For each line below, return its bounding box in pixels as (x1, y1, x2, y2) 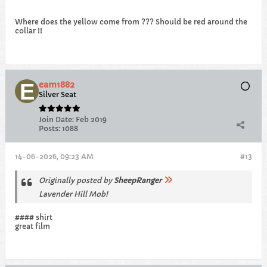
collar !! (15, 26, 42, 36)
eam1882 (39, 79, 74, 91)
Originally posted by (39, 176, 114, 185)
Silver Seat (39, 90, 76, 100)
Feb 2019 (76, 115, 107, 125)
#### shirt (15, 213, 52, 222)
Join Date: (39, 115, 74, 125)
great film (15, 222, 50, 231)
